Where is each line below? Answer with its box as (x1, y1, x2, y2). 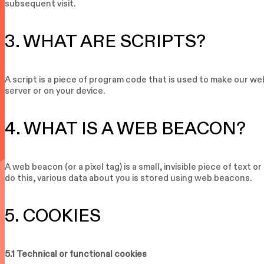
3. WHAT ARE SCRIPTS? (5, 31, 206, 50)
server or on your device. (5, 85, 105, 95)
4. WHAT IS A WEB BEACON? (5, 119, 246, 138)
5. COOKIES (5, 206, 101, 225)
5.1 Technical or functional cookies (5, 249, 147, 259)
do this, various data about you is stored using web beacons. (5, 173, 252, 183)
